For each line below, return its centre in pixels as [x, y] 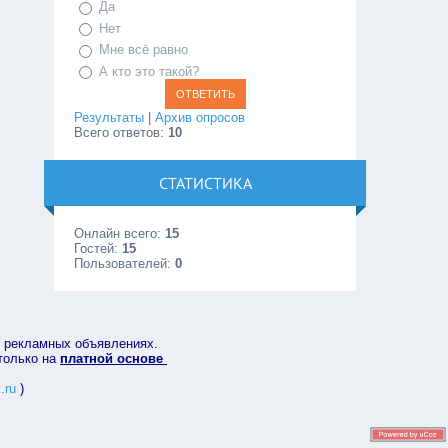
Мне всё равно [144, 50]
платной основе [113, 359]
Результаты [109, 118]
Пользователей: [125, 264]
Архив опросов [200, 118]
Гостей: [98, 249]
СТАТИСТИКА [205, 183]
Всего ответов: [121, 133]
